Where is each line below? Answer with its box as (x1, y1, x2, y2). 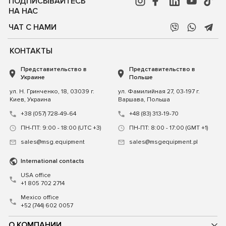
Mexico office (21, 193, 59, 201)
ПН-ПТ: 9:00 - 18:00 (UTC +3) (21, 124, 101, 132)
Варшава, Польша (118, 95, 170, 103)
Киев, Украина (10, 95, 51, 103)
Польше (129, 73, 153, 81)
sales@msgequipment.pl (129, 138, 198, 146)
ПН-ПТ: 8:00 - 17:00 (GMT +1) (129, 124, 208, 132)
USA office (21, 171, 51, 179)
